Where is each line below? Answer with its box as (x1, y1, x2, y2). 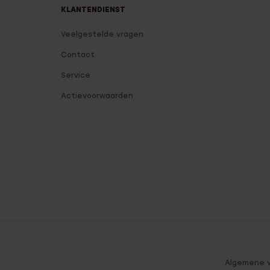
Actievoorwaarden (61, 91, 134, 100)
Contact (61, 50, 95, 59)
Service (61, 71, 91, 80)
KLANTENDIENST (61, 5, 126, 14)
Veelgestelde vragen (61, 30, 144, 39)
